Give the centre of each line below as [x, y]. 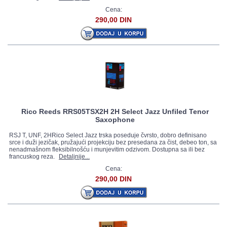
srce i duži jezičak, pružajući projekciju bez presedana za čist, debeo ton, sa [113, 142]
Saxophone [115, 120]
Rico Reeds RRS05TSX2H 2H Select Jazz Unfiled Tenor [115, 111]
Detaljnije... [74, 157]
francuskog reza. [33, 157]
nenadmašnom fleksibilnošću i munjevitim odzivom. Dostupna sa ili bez [107, 149]
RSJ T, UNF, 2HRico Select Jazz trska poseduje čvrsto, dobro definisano [108, 135]
